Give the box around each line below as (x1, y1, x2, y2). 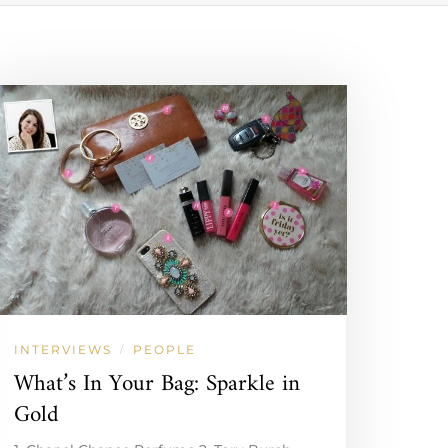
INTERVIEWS (14, 341, 113, 357)
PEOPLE (133, 341, 197, 357)
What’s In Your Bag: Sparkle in (14, 363, 301, 405)
